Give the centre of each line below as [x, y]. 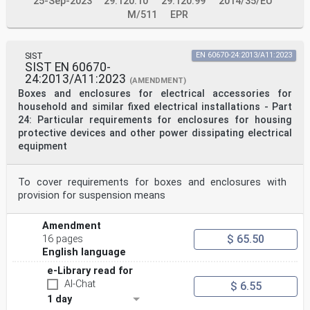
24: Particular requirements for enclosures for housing [155, 120]
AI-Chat [80, 284]
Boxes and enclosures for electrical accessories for [155, 94]
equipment [43, 147]
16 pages [63, 239]
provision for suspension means [92, 196]
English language [84, 253]
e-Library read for [90, 271]
